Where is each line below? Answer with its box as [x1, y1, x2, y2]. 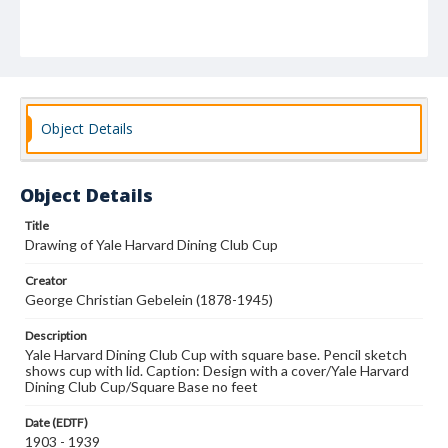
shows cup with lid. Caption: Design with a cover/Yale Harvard [25, 362, 409, 379]
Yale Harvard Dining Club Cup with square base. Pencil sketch [25, 346, 407, 363]
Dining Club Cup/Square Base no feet [25, 378, 258, 395]
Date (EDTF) [25, 415, 88, 430]
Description [25, 328, 87, 343]
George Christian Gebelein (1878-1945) [25, 291, 273, 308]
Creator [25, 273, 67, 288]
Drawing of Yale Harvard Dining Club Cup [25, 236, 278, 253]
